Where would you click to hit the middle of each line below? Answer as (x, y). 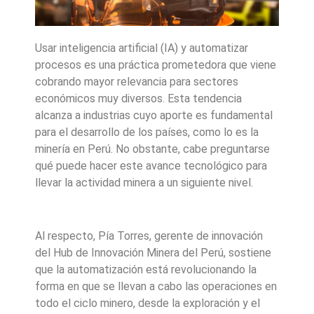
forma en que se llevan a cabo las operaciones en (156, 287)
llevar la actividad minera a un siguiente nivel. (144, 182)
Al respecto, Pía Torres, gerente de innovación (149, 236)
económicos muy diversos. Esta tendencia (138, 98)
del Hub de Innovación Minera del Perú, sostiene (153, 253)
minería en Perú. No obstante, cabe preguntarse (152, 149)
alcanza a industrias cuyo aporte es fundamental (154, 115)
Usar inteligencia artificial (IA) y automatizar (142, 48)
